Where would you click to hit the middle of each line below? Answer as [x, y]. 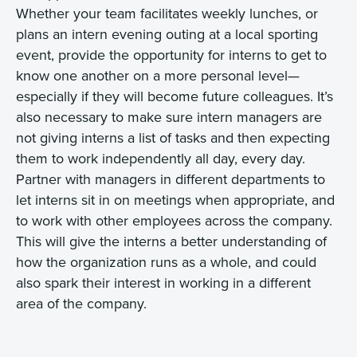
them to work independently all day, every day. [161, 158]
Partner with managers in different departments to [171, 178]
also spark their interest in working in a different [163, 282]
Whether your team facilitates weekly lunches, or [167, 13]
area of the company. [81, 303]
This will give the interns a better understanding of [171, 241]
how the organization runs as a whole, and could [166, 261]
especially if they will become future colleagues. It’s [175, 96]
